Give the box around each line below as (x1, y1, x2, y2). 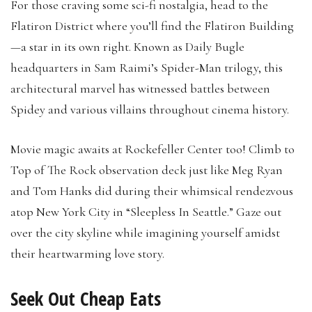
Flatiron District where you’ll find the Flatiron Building (10, 17, 294, 33)
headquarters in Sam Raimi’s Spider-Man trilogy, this (10, 59, 283, 75)
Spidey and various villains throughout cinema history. (10, 101, 289, 117)
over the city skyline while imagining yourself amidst (10, 224, 280, 240)
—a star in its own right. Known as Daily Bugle (10, 38, 244, 54)
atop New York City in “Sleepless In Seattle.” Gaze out (10, 203, 281, 219)
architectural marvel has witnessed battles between (10, 80, 270, 96)
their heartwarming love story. (10, 245, 164, 261)
